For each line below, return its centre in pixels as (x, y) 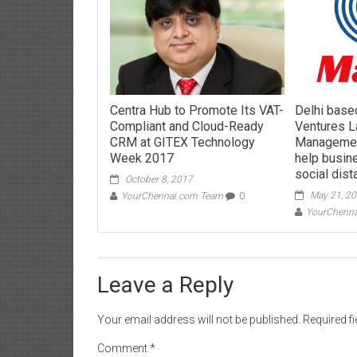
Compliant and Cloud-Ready (187, 126)
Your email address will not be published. (199, 319)
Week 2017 (142, 158)
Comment (124, 348)
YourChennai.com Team (173, 196)
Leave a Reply (165, 284)
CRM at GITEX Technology (183, 142)
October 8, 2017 (159, 179)
